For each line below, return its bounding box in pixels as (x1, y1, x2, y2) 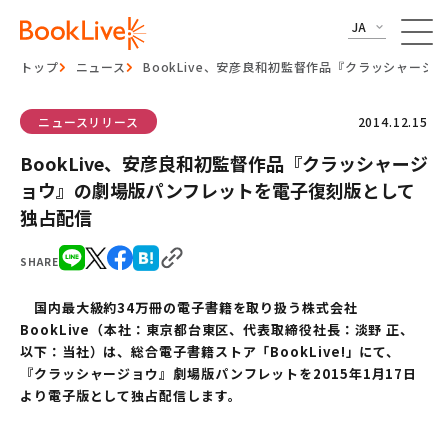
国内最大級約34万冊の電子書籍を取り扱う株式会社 (20, 298, 358, 317)
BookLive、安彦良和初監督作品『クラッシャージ (20, 150, 428, 176)
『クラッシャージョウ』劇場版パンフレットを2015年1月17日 (20, 364, 418, 383)
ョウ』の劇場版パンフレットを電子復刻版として (20, 177, 415, 203)
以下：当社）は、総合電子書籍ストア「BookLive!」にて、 (20, 342, 401, 361)
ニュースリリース (38, 113, 139, 130)
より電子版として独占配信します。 (20, 386, 242, 405)
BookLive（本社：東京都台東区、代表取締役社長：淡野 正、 (20, 320, 415, 339)
